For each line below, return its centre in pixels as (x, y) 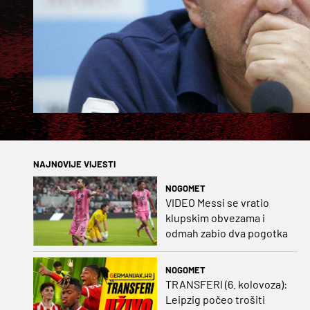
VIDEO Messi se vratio (217, 202)
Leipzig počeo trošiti (215, 299)
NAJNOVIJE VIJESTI (74, 164)
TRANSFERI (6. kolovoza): (226, 284)
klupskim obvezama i (215, 217)
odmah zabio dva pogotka (226, 232)
